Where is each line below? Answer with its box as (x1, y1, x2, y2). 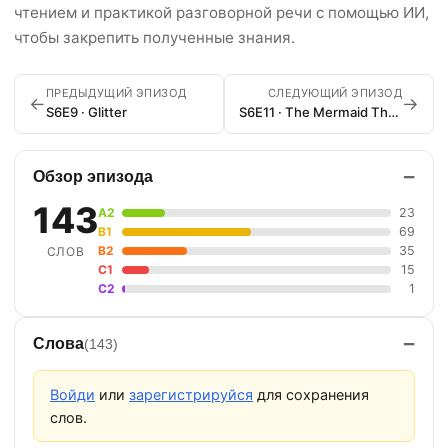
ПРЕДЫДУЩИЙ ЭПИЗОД (46, 86, 187, 100)
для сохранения (253, 386, 369, 403)
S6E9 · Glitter (46, 104, 127, 120)
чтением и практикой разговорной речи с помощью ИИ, (14, 3, 429, 22)
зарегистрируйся (129, 386, 253, 403)
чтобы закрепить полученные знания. (14, 28, 295, 47)
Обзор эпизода (33, 168, 153, 185)
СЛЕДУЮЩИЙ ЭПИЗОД (267, 86, 402, 100)
